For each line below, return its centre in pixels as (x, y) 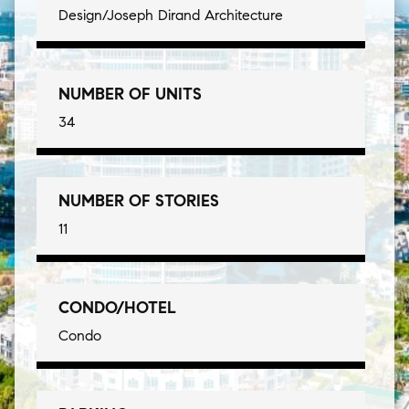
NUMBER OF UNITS (130, 94)
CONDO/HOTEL (117, 308)
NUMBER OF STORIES (139, 201)
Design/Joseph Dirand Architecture (171, 15)
